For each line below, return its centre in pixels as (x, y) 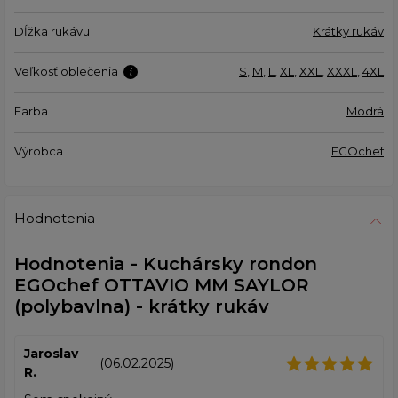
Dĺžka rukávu (52, 32)
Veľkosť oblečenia (68, 72)
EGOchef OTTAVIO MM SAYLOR (162, 286)
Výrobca (39, 151)
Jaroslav (51, 354)
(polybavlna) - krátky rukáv (142, 307)
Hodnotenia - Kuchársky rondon (166, 264)
